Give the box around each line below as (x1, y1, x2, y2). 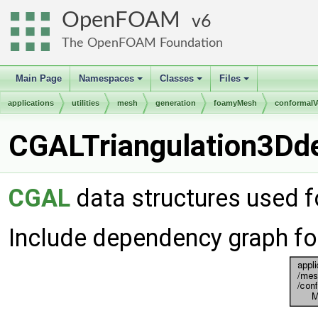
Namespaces (79, 73, 134, 84)
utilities (72, 99, 99, 107)
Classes (160, 73, 194, 84)
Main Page (16, 73, 62, 84)
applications (8, 99, 54, 107)
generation (155, 99, 196, 107)
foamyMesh (214, 99, 257, 107)
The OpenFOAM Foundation (62, 36, 223, 50)
